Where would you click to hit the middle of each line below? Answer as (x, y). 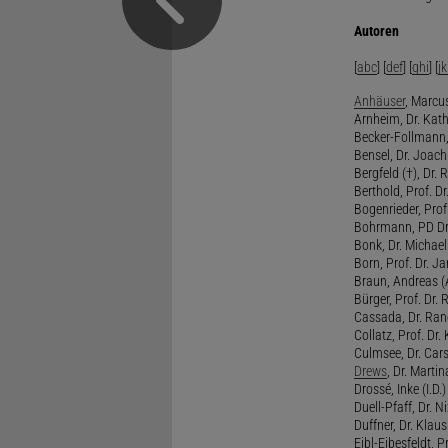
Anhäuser (379, 100)
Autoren (376, 30)
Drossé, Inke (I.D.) (399, 388)
